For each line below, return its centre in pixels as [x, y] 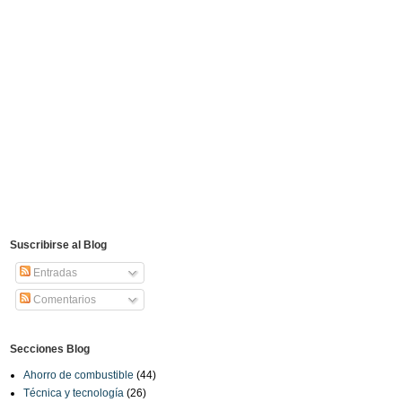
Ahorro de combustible [79, 375]
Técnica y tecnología [74, 393]
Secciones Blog [50, 349]
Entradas [54, 272]
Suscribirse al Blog [58, 245]
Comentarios [63, 299]
